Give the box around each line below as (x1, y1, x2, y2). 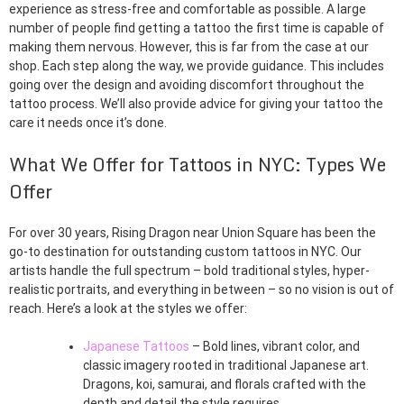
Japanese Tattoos (83, 339, 189, 354)
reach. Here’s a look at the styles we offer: (9, 301, 247, 317)
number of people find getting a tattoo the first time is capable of (9, 21, 384, 36)
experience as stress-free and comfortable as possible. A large (9, 2, 366, 17)
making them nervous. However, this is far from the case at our (9, 40, 369, 55)
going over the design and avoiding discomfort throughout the (9, 78, 364, 93)
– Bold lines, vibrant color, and (189, 339, 360, 354)
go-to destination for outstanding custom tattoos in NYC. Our (9, 244, 362, 260)
